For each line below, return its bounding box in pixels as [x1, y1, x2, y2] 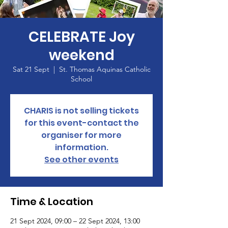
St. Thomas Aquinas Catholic [59, 65, 151, 74]
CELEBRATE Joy [28, 27, 135, 47]
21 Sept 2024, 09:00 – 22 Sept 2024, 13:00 [10, 216, 140, 225]
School [71, 74, 92, 83]
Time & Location [10, 194, 93, 209]
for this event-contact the [24, 117, 139, 129]
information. [54, 141, 108, 153]
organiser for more [41, 129, 122, 141]
